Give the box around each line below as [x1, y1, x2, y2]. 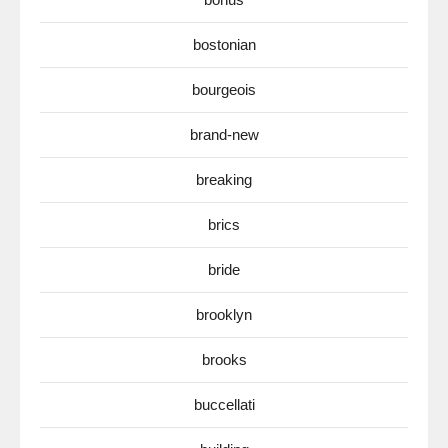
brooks [201, 351, 247, 368]
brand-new [189, 126, 259, 143]
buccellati [193, 396, 255, 413]
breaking [196, 171, 252, 188]
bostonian [192, 36, 256, 53]
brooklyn [196, 306, 252, 323]
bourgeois [192, 81, 256, 98]
